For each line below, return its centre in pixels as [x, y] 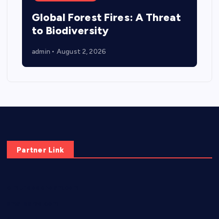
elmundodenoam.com [43, 188]
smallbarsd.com [33, 204]
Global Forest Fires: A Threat [107, 18]
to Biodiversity [70, 31]
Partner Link [41, 150]
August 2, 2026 [81, 51]
